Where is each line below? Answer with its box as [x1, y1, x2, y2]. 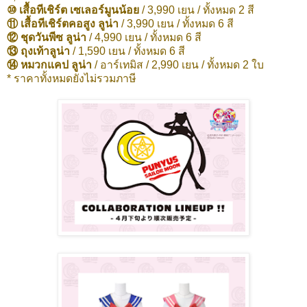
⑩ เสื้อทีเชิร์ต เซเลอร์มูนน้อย [7, 4, 139, 16]
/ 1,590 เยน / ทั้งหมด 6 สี [70, 45, 185, 58]
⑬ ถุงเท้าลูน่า [7, 45, 70, 58]
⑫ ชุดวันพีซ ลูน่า [7, 32, 86, 44]
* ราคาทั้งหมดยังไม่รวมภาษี [7, 73, 136, 85]
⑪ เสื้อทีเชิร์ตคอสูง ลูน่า [7, 18, 121, 30]
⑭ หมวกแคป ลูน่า [7, 59, 95, 71]
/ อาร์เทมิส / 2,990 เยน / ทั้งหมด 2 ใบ [95, 59, 264, 71]
